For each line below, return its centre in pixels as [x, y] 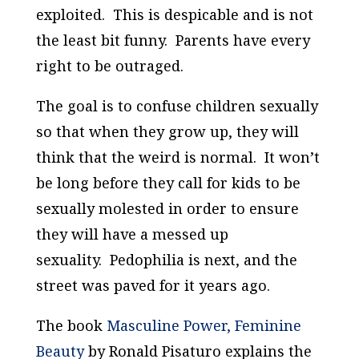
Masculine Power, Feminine [204, 326]
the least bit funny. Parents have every [173, 40]
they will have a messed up [132, 234]
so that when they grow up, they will [167, 132]
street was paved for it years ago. [153, 286]
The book [71, 326]
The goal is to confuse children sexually [177, 106]
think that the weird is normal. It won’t [177, 157]
